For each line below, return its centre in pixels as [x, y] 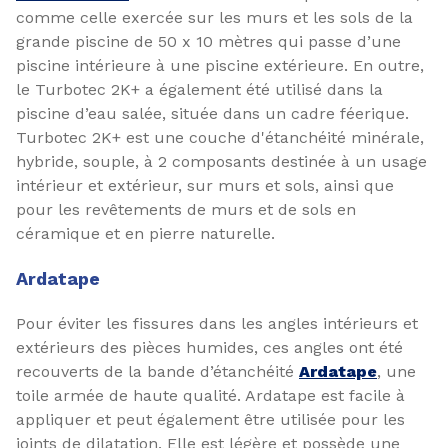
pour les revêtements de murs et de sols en [186, 209]
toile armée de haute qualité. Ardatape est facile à [210, 395]
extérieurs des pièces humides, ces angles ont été [209, 347]
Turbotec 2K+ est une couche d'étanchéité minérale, [220, 137]
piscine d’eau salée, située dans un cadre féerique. [212, 113]
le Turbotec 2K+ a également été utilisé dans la [199, 89]
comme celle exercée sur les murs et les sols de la [214, 17]
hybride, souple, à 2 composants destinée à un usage [221, 161]
